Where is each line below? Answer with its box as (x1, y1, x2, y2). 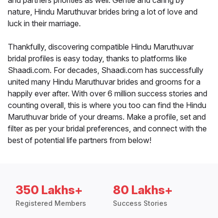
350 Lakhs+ (16, 183, 83, 198)
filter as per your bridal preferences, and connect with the (8, 124, 207, 134)
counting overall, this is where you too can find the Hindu (8, 100, 206, 110)
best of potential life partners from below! (8, 135, 151, 145)
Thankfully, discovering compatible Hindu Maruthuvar (8, 42, 194, 52)
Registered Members (16, 199, 86, 208)
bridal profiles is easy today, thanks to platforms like (8, 54, 187, 64)
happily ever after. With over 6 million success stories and (8, 89, 207, 99)
